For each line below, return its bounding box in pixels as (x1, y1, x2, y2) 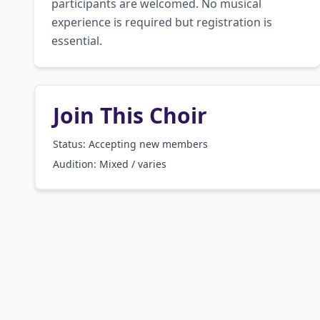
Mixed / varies (99, 157, 166, 171)
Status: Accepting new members (53, 137, 208, 151)
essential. (51, 33, 102, 49)
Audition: (53, 157, 99, 171)
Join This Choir (53, 101, 207, 130)
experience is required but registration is (51, 14, 272, 30)
